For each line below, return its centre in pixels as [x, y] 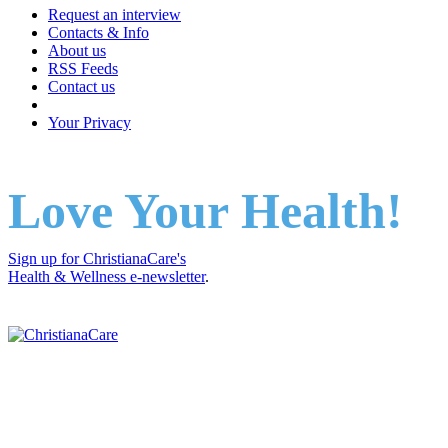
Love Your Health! [205, 210]
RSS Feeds [83, 68]
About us [77, 50]
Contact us [81, 86]
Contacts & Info [98, 32]
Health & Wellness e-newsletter [106, 276]
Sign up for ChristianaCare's [97, 258]
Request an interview [114, 14]
